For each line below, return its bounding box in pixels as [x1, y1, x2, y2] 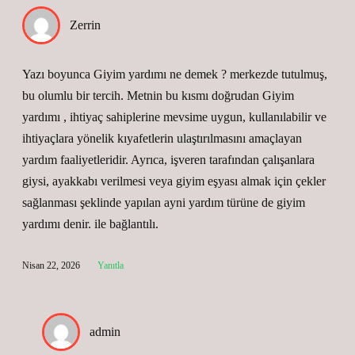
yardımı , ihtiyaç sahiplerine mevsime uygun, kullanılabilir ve [22, 110, 326, 124]
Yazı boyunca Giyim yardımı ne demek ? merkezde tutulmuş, [22, 67, 327, 81]
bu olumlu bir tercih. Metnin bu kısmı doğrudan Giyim [22, 89, 294, 102]
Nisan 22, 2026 [22, 260, 80, 271]
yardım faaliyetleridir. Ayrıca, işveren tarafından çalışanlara [22, 153, 315, 166]
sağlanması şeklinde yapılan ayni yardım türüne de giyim [22, 196, 305, 209]
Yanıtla [97, 260, 124, 271]
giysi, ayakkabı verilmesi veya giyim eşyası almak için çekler [22, 174, 326, 188]
